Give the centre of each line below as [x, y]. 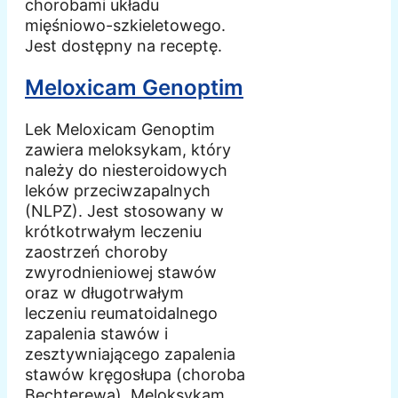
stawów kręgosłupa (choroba [135, 374]
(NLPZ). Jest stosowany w [124, 211]
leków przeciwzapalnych [118, 190]
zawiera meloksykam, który [128, 149]
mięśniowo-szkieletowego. [125, 25]
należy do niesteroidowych [126, 170]
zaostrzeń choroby [96, 251]
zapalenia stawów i [96, 333]
